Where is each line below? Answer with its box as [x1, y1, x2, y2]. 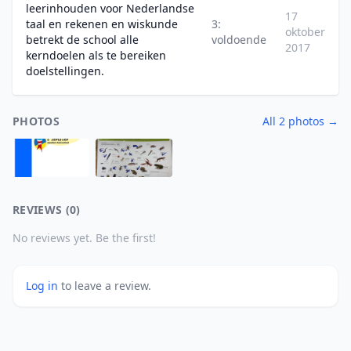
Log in [26, 278, 61, 293]
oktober [285, 24, 325, 39]
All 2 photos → [262, 114, 338, 128]
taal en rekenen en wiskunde [26, 16, 178, 31]
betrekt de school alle [26, 32, 139, 47]
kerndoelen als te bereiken [26, 48, 166, 63]
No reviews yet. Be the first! [13, 230, 156, 245]
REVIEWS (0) [13, 202, 81, 217]
